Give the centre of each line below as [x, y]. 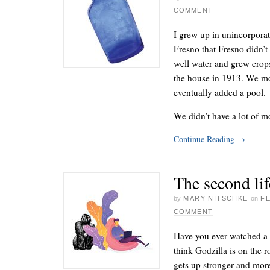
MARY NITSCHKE [216, 199]
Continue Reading [205, 139]
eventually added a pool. [220, 92]
